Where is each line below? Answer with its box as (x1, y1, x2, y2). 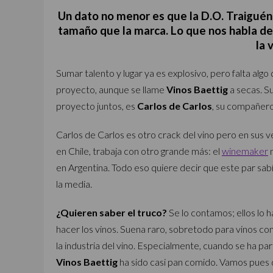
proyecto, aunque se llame (56, 83, 166, 95)
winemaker (222, 145, 268, 157)
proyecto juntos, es (56, 100, 137, 112)
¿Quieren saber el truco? (56, 207, 167, 218)
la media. (56, 178, 92, 190)
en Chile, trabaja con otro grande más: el (56, 145, 222, 157)
